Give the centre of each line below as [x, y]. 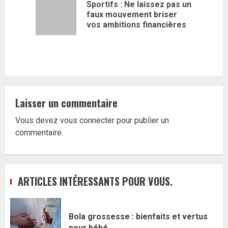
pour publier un [142, 120]
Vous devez [38, 120]
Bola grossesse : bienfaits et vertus [138, 216]
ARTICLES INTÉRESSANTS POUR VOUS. [95, 181]
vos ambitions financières [136, 25]
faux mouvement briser [132, 15]
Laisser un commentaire [66, 103]
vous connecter [87, 120]
